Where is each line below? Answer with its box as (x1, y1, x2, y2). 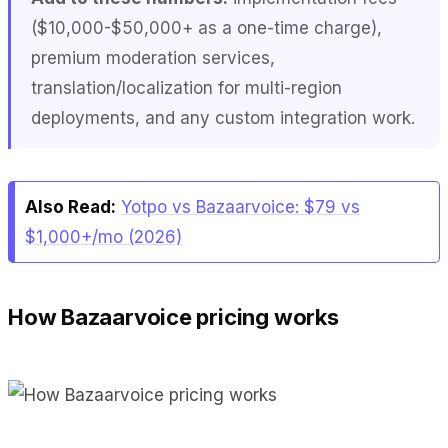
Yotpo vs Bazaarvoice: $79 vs (121, 196, 360, 217)
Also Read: (25, 196, 116, 217)
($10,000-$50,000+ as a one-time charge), (31, 17, 382, 38)
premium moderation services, (31, 47, 275, 68)
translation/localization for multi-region (31, 77, 342, 98)
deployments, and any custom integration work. (31, 107, 415, 128)
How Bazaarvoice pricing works (8, 303, 339, 330)
